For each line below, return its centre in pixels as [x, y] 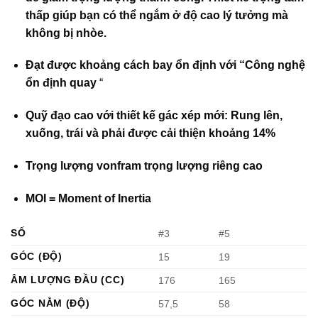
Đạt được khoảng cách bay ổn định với [132, 65]
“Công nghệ [272, 65]
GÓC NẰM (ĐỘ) [50, 303]
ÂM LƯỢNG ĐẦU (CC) [68, 279]
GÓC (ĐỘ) [37, 256]
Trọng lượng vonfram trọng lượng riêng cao [144, 166]
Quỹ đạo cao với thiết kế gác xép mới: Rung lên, [154, 116]
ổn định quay [61, 83]
